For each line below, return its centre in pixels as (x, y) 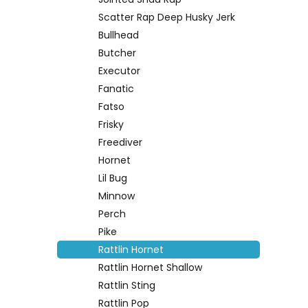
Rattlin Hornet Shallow (150, 267)
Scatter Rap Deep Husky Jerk (167, 17)
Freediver (120, 142)
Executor (119, 70)
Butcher (117, 53)
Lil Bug (113, 178)
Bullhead (119, 35)
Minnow (117, 196)
